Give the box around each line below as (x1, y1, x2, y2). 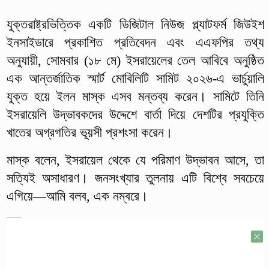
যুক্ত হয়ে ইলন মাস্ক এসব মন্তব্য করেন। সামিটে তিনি (6, 88, 264, 104)
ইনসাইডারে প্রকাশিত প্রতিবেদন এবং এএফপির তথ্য (6, 34, 264, 50)
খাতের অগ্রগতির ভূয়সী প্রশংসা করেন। (6, 124, 173, 140)
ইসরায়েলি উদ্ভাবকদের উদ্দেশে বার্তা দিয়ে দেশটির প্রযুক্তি (6, 106, 264, 122)
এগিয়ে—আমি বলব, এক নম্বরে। (6, 188, 148, 204)
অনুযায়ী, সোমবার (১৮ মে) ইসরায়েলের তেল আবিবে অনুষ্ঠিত (6, 52, 264, 68)
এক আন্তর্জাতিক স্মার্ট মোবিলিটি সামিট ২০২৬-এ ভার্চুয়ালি (6, 70, 264, 86)
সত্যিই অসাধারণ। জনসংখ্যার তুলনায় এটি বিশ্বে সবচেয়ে (6, 170, 264, 186)
